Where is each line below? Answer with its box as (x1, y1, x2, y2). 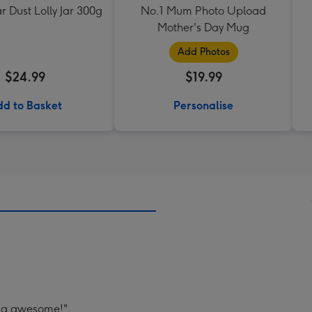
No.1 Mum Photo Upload (141, 4, 266, 17)
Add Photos (177, 46, 230, 58)
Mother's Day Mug (157, 21, 249, 34)
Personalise (173, 99, 233, 112)
